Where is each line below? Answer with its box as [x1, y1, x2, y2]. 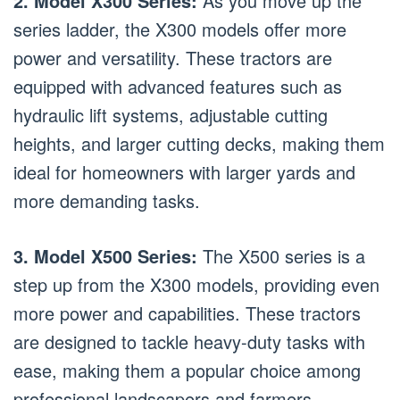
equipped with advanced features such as [13, 72, 342, 99]
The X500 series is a [197, 242, 365, 269]
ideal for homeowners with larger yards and [13, 158, 355, 185]
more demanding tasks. [13, 187, 200, 213]
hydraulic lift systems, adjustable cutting [13, 101, 328, 128]
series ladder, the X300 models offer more [13, 15, 346, 42]
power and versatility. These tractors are [13, 44, 332, 71]
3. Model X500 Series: [13, 242, 197, 269]
